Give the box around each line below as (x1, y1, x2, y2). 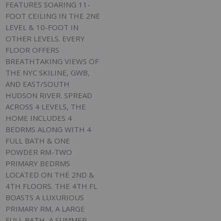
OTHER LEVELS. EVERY (5, 34, 85, 44)
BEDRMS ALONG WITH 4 (5, 124, 92, 135)
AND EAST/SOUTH (5, 79, 70, 89)
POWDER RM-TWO (5, 147, 73, 157)
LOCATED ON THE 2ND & (5, 170, 95, 180)
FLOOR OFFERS (5, 45, 60, 55)
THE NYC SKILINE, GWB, (5, 68, 90, 78)
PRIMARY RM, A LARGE (5, 204, 85, 214)
